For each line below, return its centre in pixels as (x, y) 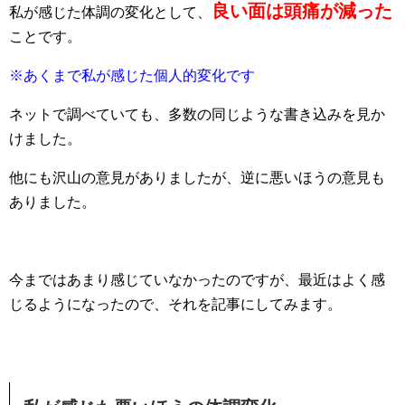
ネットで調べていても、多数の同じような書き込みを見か (197, 114)
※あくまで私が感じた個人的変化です (132, 75)
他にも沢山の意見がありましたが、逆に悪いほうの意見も (197, 177)
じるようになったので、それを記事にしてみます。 (175, 304)
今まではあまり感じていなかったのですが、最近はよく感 (197, 279)
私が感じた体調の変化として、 (110, 12)
